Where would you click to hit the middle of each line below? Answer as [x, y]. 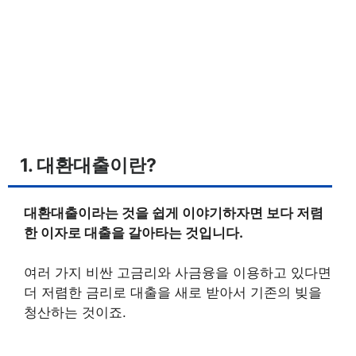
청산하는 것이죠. [75, 312]
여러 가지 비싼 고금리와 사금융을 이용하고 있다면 [178, 273]
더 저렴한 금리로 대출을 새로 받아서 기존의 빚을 [173, 292]
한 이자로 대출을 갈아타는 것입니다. [135, 232]
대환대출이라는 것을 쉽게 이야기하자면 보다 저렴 [174, 213]
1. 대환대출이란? [88, 165]
